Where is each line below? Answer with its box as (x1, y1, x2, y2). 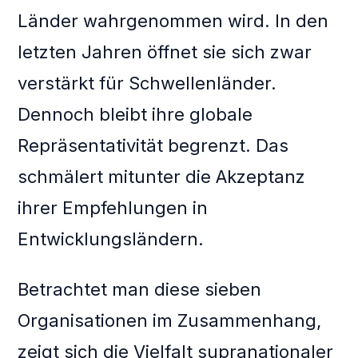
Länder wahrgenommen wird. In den (18, 10, 329, 32)
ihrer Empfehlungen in (18, 197, 209, 219)
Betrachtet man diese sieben (18, 279, 262, 300)
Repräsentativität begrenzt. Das (18, 135, 289, 157)
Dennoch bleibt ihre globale (18, 104, 253, 125)
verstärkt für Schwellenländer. (18, 73, 277, 94)
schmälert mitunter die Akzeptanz (18, 166, 306, 188)
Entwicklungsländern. (18, 229, 205, 250)
